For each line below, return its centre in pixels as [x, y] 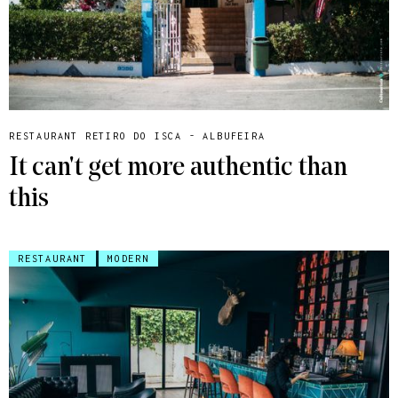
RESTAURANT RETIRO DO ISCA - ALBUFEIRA [137, 136]
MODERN [128, 259]
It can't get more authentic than [178, 169]
